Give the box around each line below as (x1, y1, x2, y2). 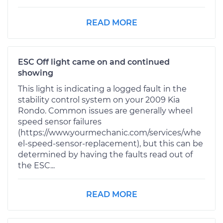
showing (18, 68, 53, 78)
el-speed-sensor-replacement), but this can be (18, 139, 203, 149)
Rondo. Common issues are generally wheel (18, 106, 193, 116)
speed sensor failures (18, 117, 102, 127)
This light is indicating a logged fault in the (18, 84, 187, 94)
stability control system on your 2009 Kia (18, 95, 180, 105)
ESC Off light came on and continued (18, 57, 170, 67)
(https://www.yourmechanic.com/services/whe (18, 128, 201, 138)
